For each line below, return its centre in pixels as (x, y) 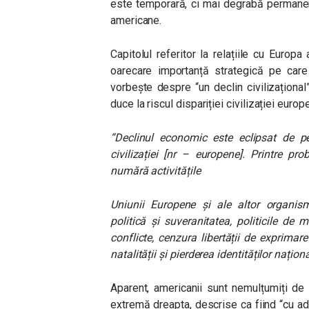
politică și (138, 221)
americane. (136, 20)
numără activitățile (156, 171)
